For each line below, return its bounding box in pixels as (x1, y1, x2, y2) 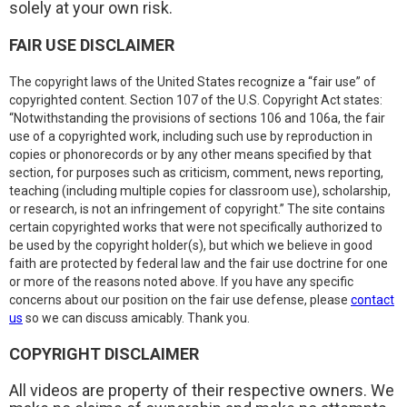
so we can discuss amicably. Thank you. (23, 311, 250, 325)
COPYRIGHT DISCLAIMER (9, 344, 199, 363)
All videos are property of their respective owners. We (9, 381, 394, 400)
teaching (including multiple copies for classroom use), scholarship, (9, 184, 391, 198)
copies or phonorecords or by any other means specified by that (9, 147, 372, 162)
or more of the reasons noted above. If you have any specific (9, 274, 353, 289)
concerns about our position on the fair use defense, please (9, 293, 351, 307)
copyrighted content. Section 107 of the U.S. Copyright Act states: (9, 93, 382, 107)
